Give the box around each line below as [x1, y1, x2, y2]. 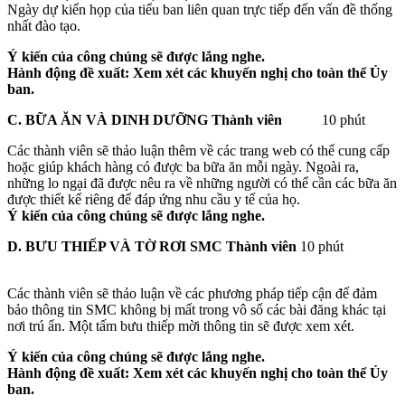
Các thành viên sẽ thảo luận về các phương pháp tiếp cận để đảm [7, 285, 377, 301]
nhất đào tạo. [7, 17, 80, 33]
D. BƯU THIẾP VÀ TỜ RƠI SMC [7, 238, 222, 254]
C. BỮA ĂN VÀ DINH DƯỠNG [7, 111, 208, 127]
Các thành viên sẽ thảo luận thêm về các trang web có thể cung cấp [7, 142, 390, 158]
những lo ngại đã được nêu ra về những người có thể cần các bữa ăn [7, 174, 397, 191]
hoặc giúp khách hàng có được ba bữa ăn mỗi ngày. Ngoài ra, [7, 158, 359, 174]
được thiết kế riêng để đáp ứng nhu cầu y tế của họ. [7, 191, 300, 207]
